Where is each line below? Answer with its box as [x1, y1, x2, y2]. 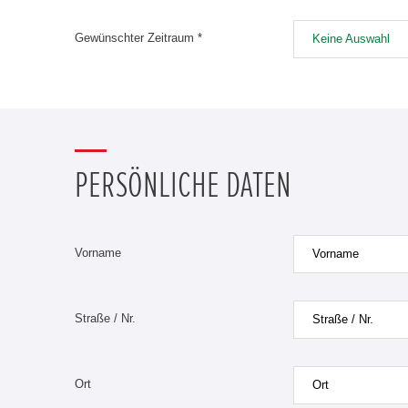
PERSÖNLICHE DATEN [75, 167, 291, 204]
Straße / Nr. [75, 311, 136, 325]
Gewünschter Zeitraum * [75, 30, 202, 45]
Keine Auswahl [312, 31, 390, 46]
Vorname [75, 245, 121, 260]
